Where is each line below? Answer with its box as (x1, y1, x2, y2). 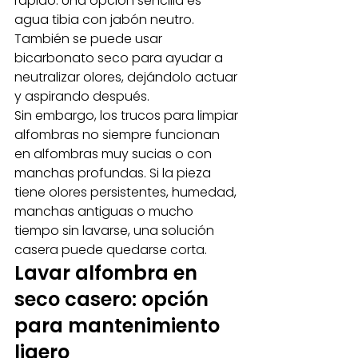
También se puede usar (14, 30, 165, 48)
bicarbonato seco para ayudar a (14, 49, 226, 67)
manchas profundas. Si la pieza (14, 164, 214, 182)
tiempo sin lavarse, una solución (14, 221, 217, 240)
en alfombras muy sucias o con (14, 145, 215, 163)
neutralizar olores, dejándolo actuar (14, 68, 241, 86)
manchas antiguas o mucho (14, 202, 197, 221)
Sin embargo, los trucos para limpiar (14, 106, 241, 125)
